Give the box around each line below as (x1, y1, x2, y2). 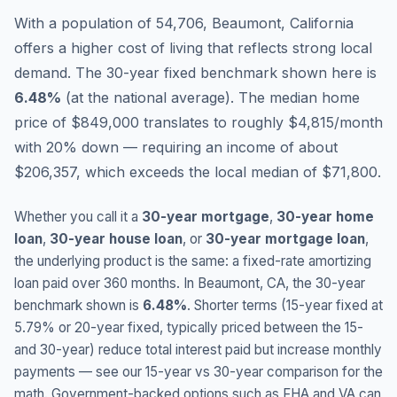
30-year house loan (50, 230, 183, 247)
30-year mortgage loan (206, 230, 365, 247)
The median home (238, 89, 360, 106)
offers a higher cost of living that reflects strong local (14, 39, 372, 57)
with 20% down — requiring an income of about (14, 138, 338, 156)
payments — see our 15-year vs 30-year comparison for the (14, 363, 383, 380)
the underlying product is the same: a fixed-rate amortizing (14, 253, 371, 269)
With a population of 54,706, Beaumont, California (14, 14, 354, 32)
